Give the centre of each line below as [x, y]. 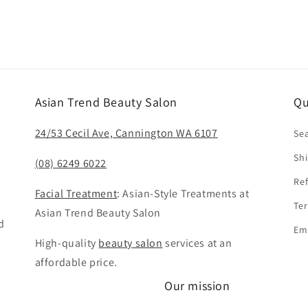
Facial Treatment [76, 194]
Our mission [197, 286]
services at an [197, 243]
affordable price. [76, 263]
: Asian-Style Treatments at [183, 194]
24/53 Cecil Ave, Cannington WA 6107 [126, 133]
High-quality [67, 243]
